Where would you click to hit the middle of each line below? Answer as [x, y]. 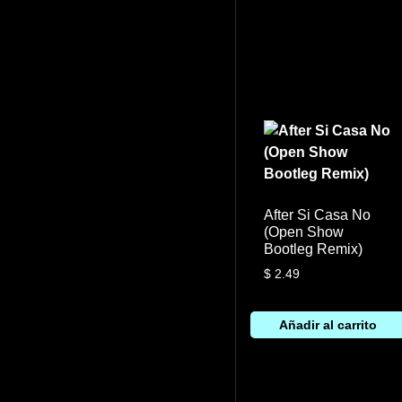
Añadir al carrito [328, 324]
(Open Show [304, 232]
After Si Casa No [317, 214]
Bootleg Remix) [313, 249]
